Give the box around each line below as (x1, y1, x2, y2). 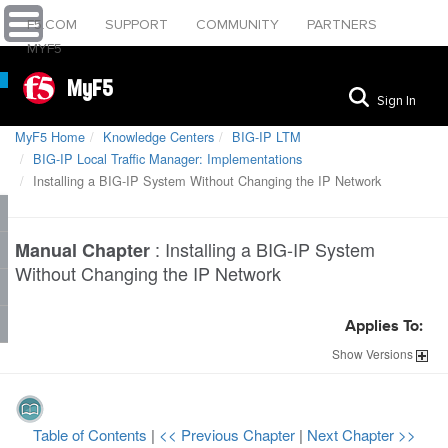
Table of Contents (32, 424, 151, 445)
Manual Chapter (15, 237, 150, 263)
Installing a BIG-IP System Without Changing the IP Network (29, 171, 381, 190)
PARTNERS (307, 16, 377, 33)
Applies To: (345, 319, 423, 335)
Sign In (377, 92, 416, 109)
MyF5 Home (15, 127, 85, 146)
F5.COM (27, 16, 81, 33)
